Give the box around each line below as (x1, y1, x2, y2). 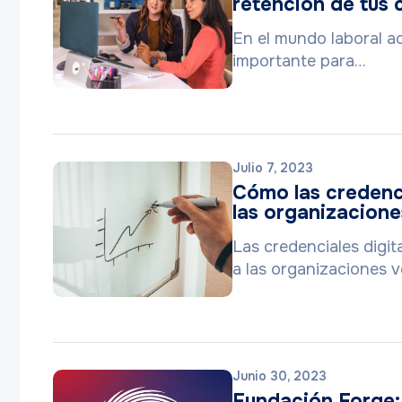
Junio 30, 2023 (232, 368, 327, 384)
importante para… (232, 51, 366, 71)
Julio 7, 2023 (232, 160, 313, 176)
